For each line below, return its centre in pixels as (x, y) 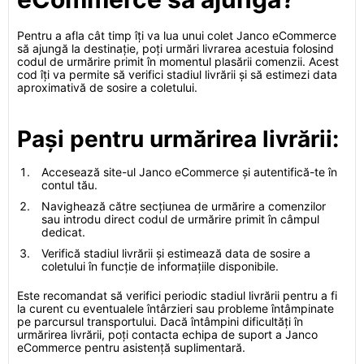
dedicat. (63, 232)
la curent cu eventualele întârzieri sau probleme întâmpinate (175, 308)
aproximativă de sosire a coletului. (107, 87)
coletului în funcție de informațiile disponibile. (160, 266)
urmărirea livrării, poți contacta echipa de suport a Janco (167, 334)
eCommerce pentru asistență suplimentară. (131, 347)
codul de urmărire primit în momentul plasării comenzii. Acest (178, 61)
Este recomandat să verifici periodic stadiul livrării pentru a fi (177, 295)
